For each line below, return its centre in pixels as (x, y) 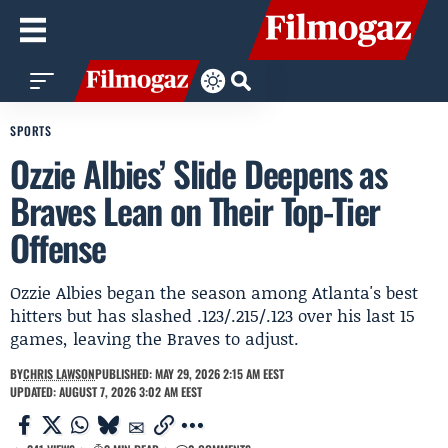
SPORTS (31, 130)
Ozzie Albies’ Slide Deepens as (199, 173)
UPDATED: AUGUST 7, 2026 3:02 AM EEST (106, 391)
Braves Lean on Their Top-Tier (195, 210)
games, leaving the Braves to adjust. (154, 338)
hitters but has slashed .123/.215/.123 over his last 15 (212, 315)
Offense (58, 247)
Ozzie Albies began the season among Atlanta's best (214, 292)
